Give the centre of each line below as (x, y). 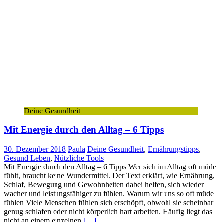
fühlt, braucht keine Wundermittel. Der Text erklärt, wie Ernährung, (109, 176)
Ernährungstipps (173, 149)
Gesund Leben (27, 158)
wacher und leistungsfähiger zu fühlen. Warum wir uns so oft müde (109, 194)
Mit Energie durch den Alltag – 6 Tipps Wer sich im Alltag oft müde (110, 167)
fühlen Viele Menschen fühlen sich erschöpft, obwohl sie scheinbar (109, 203)
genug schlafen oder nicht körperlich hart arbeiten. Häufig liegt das (108, 212)
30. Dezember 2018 (35, 149)
